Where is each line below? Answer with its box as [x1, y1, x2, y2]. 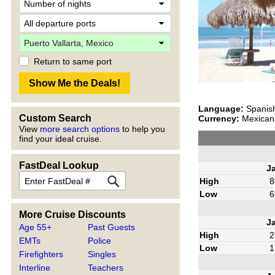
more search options [40, 124, 120, 134]
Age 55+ [19, 222, 52, 232]
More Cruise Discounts [19, 209, 126, 220]
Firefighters [19, 249, 63, 259]
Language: [198, 104, 244, 114]
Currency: [198, 114, 239, 124]
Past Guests [88, 222, 136, 232]
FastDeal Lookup [19, 160, 99, 171]
